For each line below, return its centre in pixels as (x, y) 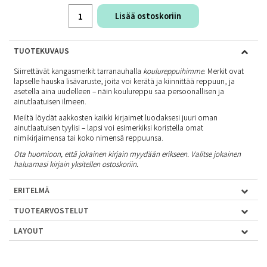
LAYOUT (29, 230)
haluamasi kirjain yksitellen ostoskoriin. (76, 164)
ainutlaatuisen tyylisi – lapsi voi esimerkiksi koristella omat (108, 127)
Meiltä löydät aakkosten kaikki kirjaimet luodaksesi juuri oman (116, 117)
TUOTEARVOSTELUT (51, 210)
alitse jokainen (218, 153)
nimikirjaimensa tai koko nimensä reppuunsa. (89, 137)
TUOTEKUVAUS (41, 50)
